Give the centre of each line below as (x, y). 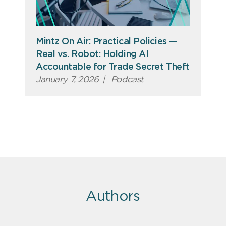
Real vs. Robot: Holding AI (92, 55)
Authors (113, 197)
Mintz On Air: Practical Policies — (106, 42)
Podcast (126, 80)
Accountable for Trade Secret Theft (113, 67)
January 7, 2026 (67, 80)
